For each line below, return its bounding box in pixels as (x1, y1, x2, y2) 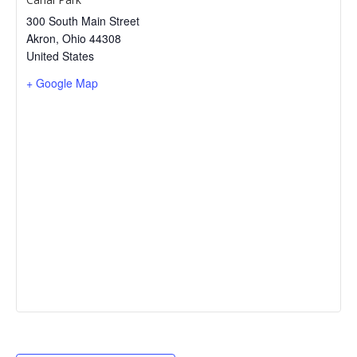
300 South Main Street (26, 13, 139, 29)
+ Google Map (26, 75, 98, 91)
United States (26, 48, 94, 64)
